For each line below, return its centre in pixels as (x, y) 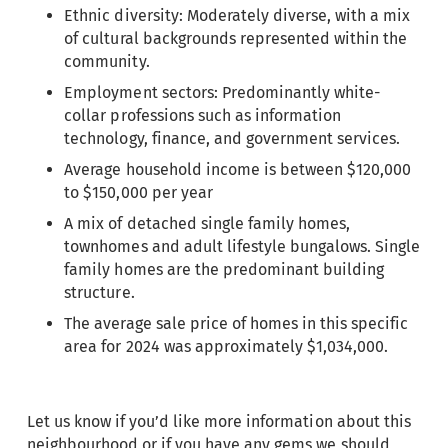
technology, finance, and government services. (232, 138)
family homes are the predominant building (224, 269)
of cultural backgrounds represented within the (236, 38)
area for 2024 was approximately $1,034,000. (226, 346)
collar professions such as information (202, 115)
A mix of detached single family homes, (207, 223)
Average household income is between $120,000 (238, 169)
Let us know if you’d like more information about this (218, 422)
